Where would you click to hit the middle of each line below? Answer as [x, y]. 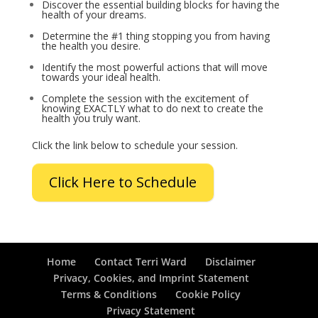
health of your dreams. [94, 15]
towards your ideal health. [101, 77]
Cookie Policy [208, 294]
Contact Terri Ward [140, 262]
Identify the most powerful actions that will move [154, 67]
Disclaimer [230, 262]
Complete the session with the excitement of [145, 98]
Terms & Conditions [109, 294]
